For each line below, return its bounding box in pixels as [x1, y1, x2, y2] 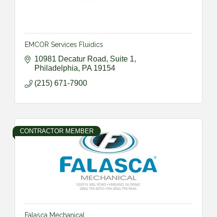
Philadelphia [34, 63, 78, 72]
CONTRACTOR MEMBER [20, 127, 93, 135]
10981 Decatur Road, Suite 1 [34, 54, 134, 63]
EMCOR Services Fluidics [25, 40, 103, 48]
